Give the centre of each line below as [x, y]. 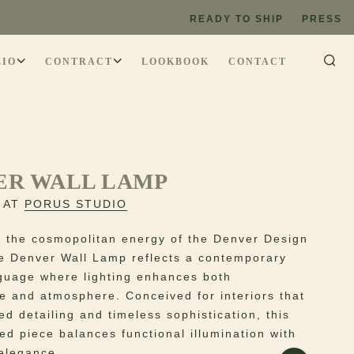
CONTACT [258, 62]
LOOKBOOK [175, 62]
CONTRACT [79, 62]
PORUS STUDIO [76, 203]
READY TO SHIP [237, 19]
